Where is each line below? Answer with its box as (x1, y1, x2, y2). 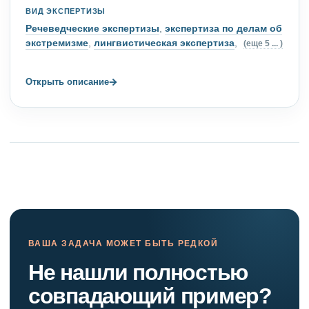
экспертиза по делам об (165, 22, 282, 35)
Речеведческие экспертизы (26, 22, 159, 35)
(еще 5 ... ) (243, 38, 283, 49)
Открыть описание (26, 75, 109, 88)
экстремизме (26, 37, 88, 50)
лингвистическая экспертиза (94, 37, 235, 50)
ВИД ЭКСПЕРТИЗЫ (26, 7, 106, 16)
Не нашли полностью (28, 260, 248, 286)
